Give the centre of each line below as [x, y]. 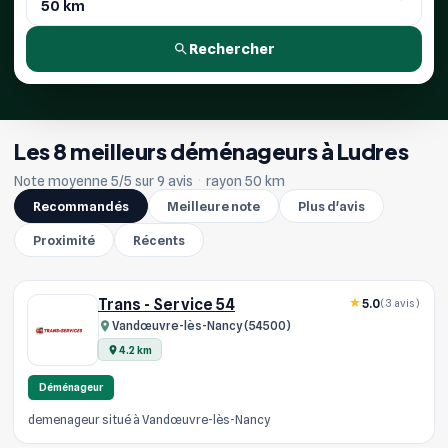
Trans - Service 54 [166, 304]
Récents [159, 239]
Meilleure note [213, 205]
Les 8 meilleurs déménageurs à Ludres [211, 150]
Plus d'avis [331, 205]
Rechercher [232, 49]
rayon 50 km [244, 180]
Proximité [64, 239]
